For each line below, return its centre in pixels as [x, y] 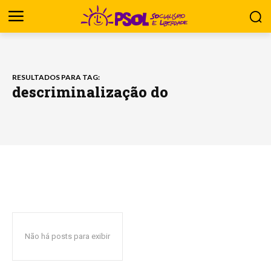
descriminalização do [90, 92]
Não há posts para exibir [67, 236]
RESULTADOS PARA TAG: [56, 77]
